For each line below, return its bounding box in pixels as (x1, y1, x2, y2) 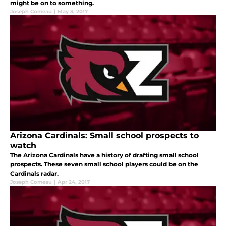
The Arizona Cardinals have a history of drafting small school (10, 151, 199, 159)
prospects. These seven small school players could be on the (10, 160, 198, 168)
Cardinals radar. (10, 169, 59, 177)
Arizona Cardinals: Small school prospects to (10, 130, 199, 140)
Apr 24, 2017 (58, 178, 90, 185)
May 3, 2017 (58, 8, 88, 15)
